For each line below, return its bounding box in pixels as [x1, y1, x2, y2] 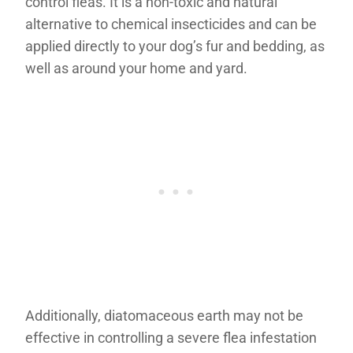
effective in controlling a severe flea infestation [25, 329, 317, 346]
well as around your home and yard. [25, 59, 247, 76]
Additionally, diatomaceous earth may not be [25, 307, 303, 324]
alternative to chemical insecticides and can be [25, 15, 317, 32]
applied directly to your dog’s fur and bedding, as [25, 37, 325, 54]
